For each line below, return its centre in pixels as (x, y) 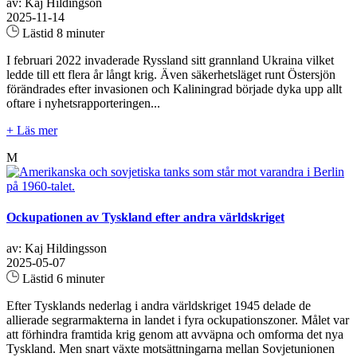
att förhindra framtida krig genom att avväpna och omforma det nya (175, 335)
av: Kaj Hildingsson (57, 249)
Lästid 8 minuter (62, 33)
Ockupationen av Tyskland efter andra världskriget (145, 218)
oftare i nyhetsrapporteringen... (83, 103)
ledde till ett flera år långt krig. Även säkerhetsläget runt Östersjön (171, 74)
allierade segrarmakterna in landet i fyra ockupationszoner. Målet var (178, 320)
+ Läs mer (32, 130)
